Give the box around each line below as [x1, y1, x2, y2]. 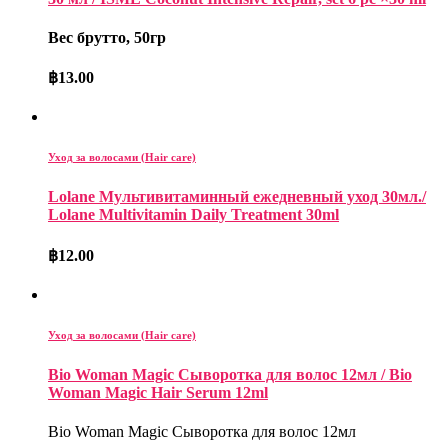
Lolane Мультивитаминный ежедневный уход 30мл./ [48, 188, 426, 206]
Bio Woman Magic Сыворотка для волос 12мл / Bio [48, 365, 412, 383]
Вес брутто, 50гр [48, 28, 166, 46]
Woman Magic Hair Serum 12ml [48, 383, 268, 401]
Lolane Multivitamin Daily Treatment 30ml [48, 206, 339, 224]
